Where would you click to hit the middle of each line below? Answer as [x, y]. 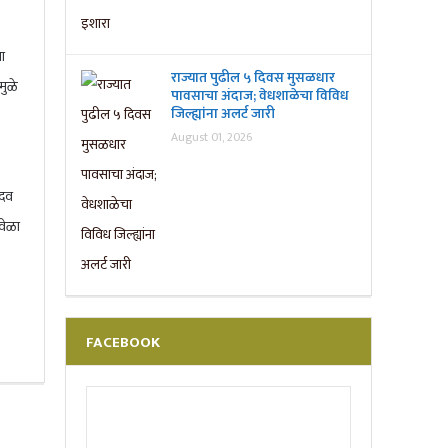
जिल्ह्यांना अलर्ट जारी [222, 113]
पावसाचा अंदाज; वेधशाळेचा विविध [259, 95]
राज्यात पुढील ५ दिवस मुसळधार [252, 77]
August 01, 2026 [211, 136]
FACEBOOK [122, 342]
